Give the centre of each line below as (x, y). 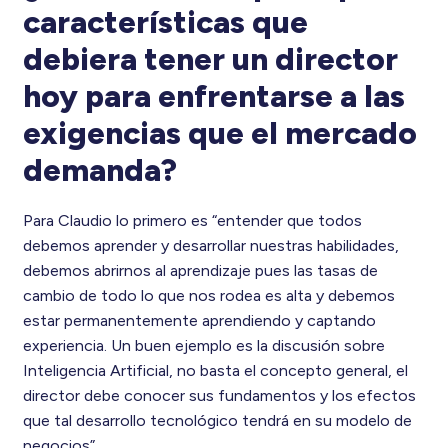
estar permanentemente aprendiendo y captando (199, 320)
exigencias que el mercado (219, 132)
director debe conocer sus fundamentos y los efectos (219, 395)
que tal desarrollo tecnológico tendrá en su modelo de (217, 420)
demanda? (99, 169)
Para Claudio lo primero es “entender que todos (192, 220)
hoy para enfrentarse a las (213, 95)
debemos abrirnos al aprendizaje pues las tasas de (200, 270)
